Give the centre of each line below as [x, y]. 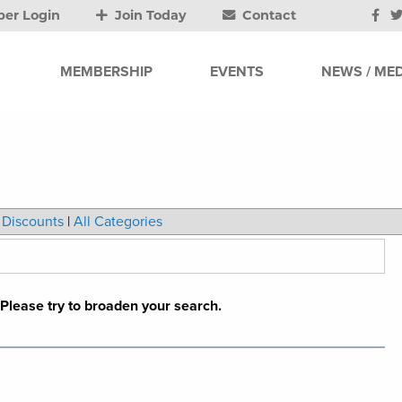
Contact [268, 15]
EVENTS [237, 71]
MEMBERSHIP [106, 71]
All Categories [118, 222]
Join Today [149, 15]
